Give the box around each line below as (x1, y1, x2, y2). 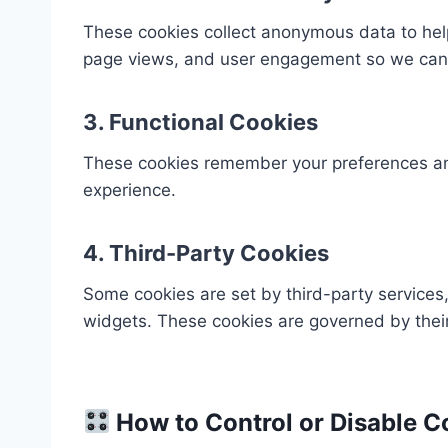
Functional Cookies (109, 109, 318, 135)
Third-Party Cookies (109, 240, 329, 266)
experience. (83, 180, 176, 200)
